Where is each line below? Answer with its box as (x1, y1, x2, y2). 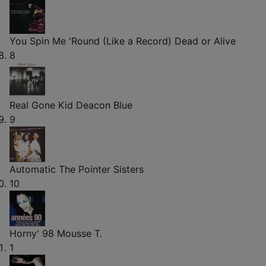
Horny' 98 (9, 227, 54, 240)
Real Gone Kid (9, 99, 73, 111)
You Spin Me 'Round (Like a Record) (9, 34, 172, 47)
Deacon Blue (76, 99, 132, 111)
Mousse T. (57, 227, 102, 240)
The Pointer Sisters (59, 163, 144, 176)
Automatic (9, 163, 56, 176)
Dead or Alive (175, 34, 236, 47)
